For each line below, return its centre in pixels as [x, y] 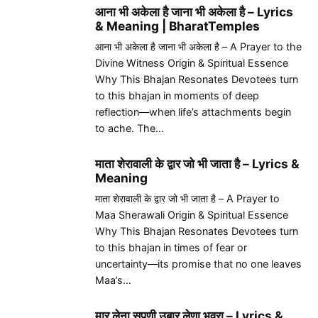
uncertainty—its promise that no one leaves [198, 263]
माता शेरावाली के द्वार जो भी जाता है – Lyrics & [197, 163]
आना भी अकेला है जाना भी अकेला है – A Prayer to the [198, 46]
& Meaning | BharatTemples [177, 26]
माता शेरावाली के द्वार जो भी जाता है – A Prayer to [187, 198]
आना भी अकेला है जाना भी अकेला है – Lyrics [194, 11]
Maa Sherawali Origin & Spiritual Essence [192, 214]
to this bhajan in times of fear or [171, 247]
